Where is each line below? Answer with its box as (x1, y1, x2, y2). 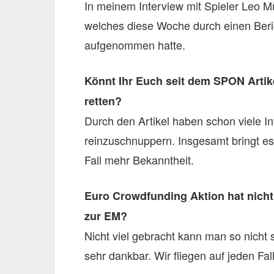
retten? (84, 93, 122, 109)
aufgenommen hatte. (84, 37, 185, 53)
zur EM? (84, 208, 127, 224)
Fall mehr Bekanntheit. (84, 152, 194, 168)
